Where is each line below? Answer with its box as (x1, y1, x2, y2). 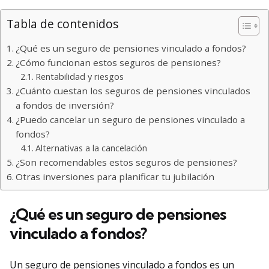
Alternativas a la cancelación (35, 142, 147, 154)
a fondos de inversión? (16, 99, 115, 112)
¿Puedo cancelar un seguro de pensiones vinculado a (16, 113, 246, 126)
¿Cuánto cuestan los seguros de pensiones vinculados (16, 85, 251, 97)
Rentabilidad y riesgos (35, 71, 124, 83)
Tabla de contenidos (7, 16, 118, 32)
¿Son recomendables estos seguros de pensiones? (16, 156, 238, 169)
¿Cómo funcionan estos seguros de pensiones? (16, 56, 222, 69)
